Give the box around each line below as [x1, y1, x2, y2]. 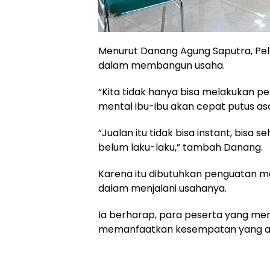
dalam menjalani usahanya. [98, 181, 227, 195]
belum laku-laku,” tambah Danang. [98, 140, 263, 154]
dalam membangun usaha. [98, 58, 225, 72]
